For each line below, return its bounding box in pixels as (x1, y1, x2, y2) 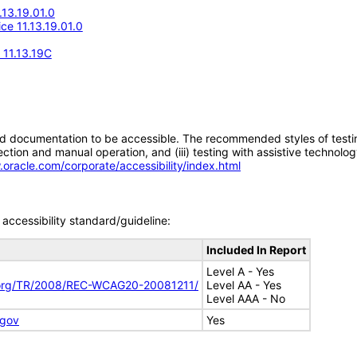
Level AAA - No (206, 292, 285, 305)
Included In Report (206, 243, 306, 257)
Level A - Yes (206, 265, 274, 278)
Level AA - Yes (206, 278, 281, 292)
